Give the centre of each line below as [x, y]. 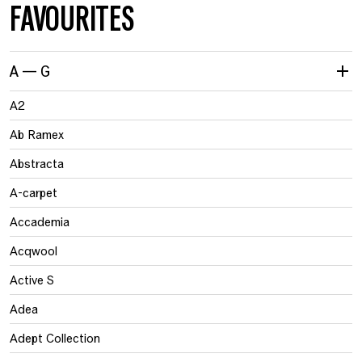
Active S [32, 280]
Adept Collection [55, 338]
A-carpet [34, 192]
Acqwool [34, 250]
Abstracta [37, 163]
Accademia [40, 221]
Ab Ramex [37, 134]
